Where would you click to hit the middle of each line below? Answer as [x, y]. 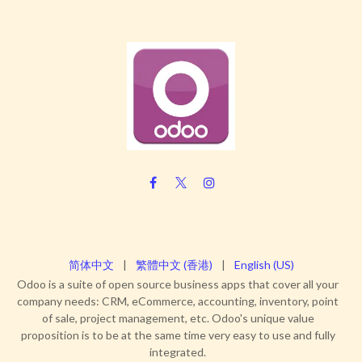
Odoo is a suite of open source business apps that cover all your [178, 284]
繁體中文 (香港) [174, 265]
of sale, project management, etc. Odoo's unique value [178, 318]
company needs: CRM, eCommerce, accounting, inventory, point [178, 301]
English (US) [264, 265]
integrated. [178, 352]
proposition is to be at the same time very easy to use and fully [178, 335]
